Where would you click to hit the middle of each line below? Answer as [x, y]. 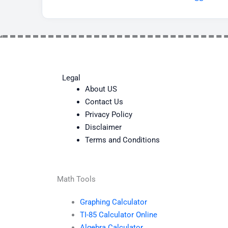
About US [101, 89]
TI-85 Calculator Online [119, 215]
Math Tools [76, 179]
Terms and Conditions [122, 140]
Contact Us [104, 102]
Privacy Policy [109, 114]
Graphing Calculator [113, 202]
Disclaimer [103, 127]
